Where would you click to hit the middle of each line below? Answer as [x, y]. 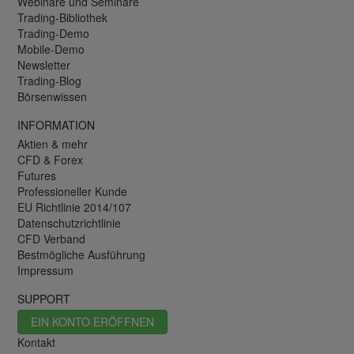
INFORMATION [56, 125]
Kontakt [36, 343]
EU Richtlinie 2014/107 [74, 207]
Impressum [45, 271]
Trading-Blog [49, 81]
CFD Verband [51, 239]
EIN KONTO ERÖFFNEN [92, 322]
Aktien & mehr [53, 144]
